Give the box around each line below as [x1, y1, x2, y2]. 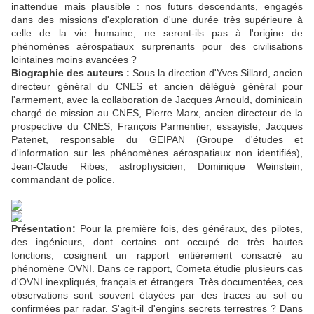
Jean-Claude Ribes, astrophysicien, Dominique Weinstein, [11, 161, 303, 172]
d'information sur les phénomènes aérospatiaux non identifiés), [11, 147, 303, 159]
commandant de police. [11, 174, 115, 186]
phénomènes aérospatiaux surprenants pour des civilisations [11, 41, 303, 53]
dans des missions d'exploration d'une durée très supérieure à [11, 14, 303, 26]
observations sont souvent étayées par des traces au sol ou [11, 289, 303, 301]
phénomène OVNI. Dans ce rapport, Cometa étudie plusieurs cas [11, 263, 303, 275]
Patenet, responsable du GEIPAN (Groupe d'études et [11, 134, 303, 146]
